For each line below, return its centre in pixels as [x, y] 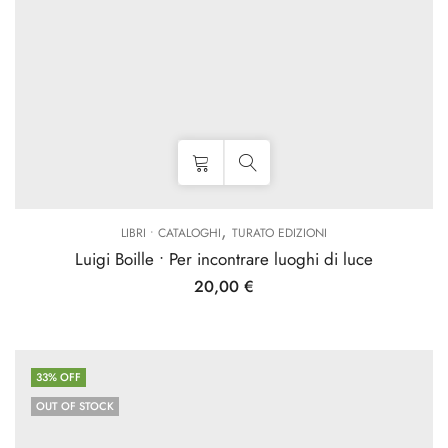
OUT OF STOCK [75, 406]
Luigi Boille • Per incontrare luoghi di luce [224, 259]
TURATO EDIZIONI [279, 233]
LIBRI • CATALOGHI [171, 233]
